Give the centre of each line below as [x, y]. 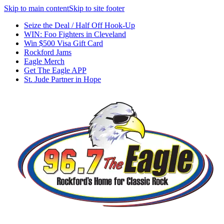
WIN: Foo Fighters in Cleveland [75, 34]
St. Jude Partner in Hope [62, 79]
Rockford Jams [48, 52]
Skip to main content [36, 8]
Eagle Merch [44, 61]
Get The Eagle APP [55, 70]
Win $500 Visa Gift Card [63, 43]
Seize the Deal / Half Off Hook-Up [79, 25]
